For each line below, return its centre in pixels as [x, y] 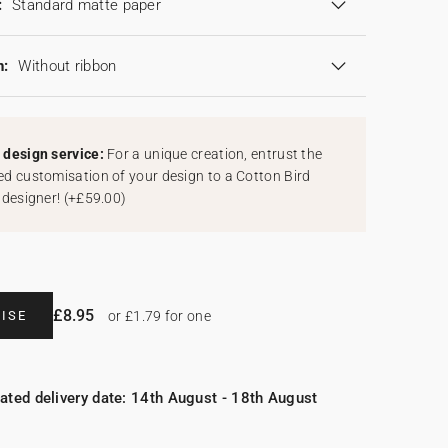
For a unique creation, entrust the [215, 154]
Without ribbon [67, 66]
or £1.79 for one [157, 316]
